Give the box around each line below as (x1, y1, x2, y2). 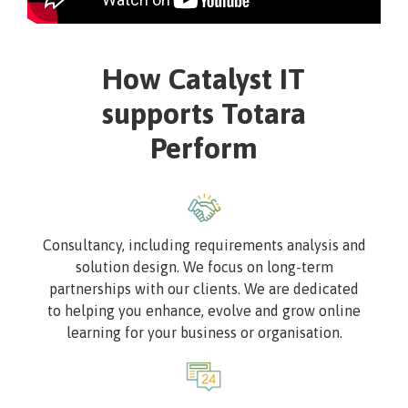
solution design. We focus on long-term (75, 259, 333, 276)
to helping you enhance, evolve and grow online (47, 302, 361, 320)
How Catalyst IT (102, 62, 306, 97)
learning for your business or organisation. (66, 324, 342, 342)
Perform (149, 131, 258, 166)
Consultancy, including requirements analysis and (42, 237, 366, 254)
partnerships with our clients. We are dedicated (49, 280, 359, 298)
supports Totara (101, 97, 306, 131)
